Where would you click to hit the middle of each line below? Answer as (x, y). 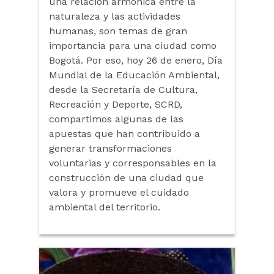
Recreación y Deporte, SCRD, (116, 104)
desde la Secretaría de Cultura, (123, 89)
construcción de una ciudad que (126, 177)
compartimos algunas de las (116, 119)
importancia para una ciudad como (133, 45)
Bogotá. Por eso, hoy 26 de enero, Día (136, 60)
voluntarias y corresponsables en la (133, 163)
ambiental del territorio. (105, 207)
